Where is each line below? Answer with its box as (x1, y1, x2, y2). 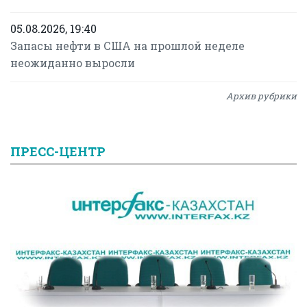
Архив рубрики (226, 90, 297, 102)
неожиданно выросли (10, 56, 135, 70)
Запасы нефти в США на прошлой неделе (10, 38, 245, 53)
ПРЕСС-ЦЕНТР (10, 143, 106, 160)
